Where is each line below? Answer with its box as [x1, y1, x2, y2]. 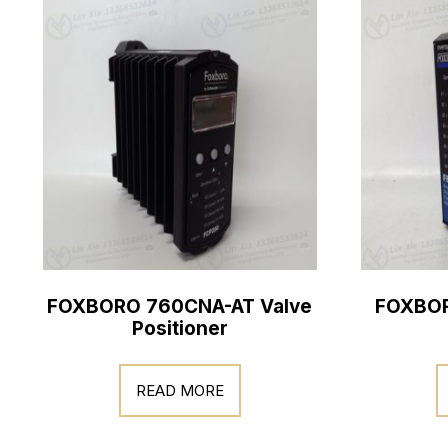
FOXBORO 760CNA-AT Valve [47, 294, 313, 318]
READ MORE [135, 381, 224, 400]
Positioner [131, 316, 228, 340]
